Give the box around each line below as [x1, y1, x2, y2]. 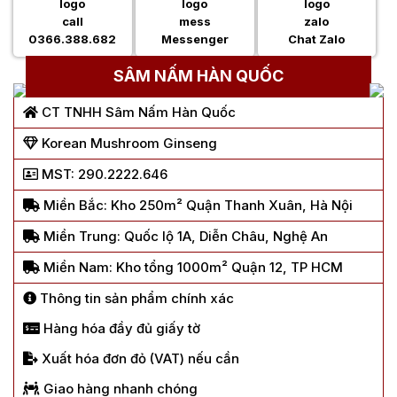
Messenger [160, 32, 229, 47]
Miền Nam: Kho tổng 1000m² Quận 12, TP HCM [40, 259, 343, 276]
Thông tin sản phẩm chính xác [36, 290, 234, 307]
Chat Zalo [288, 32, 346, 47]
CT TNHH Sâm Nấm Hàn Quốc [38, 104, 236, 121]
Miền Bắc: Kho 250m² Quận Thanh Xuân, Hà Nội [40, 197, 353, 214]
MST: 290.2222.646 [38, 166, 167, 183]
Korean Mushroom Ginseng [38, 135, 217, 152]
